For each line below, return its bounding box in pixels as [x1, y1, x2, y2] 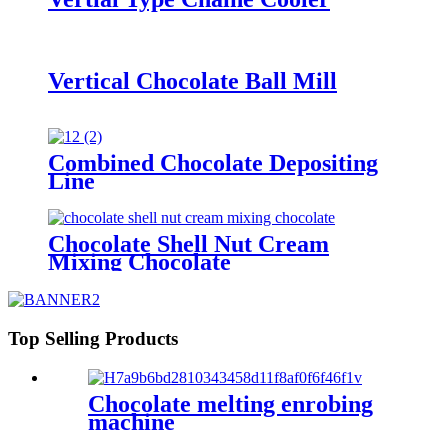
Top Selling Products [8, 328, 178, 350]
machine [88, 408, 175, 435]
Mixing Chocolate [48, 249, 231, 276]
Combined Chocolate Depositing [48, 149, 378, 176]
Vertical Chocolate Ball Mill [48, 67, 337, 94]
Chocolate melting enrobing [88, 390, 373, 417]
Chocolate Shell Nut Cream [48, 231, 329, 258]
